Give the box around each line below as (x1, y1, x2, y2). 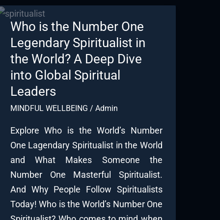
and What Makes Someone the (10, 154, 163, 165)
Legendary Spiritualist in (10, 35, 145, 51)
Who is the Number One (10, 19, 144, 34)
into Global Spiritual (10, 68, 120, 83)
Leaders (10, 84, 56, 99)
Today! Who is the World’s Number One (10, 198, 163, 209)
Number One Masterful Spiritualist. (10, 169, 163, 180)
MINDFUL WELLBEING (10, 103, 88, 113)
